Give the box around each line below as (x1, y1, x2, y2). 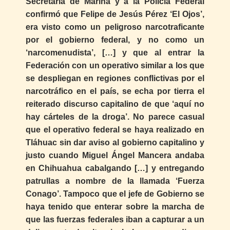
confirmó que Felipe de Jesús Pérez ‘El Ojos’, (26, 9, 204, 18)
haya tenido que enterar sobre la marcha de (26, 202, 204, 211)
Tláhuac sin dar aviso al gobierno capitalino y (26, 138, 204, 147)
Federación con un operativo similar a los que (26, 61, 204, 70)
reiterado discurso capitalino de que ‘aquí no (26, 99, 204, 108)
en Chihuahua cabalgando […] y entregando (26, 163, 204, 172)
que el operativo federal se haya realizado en (26, 125, 204, 134)
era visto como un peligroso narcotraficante (26, 22, 204, 31)
